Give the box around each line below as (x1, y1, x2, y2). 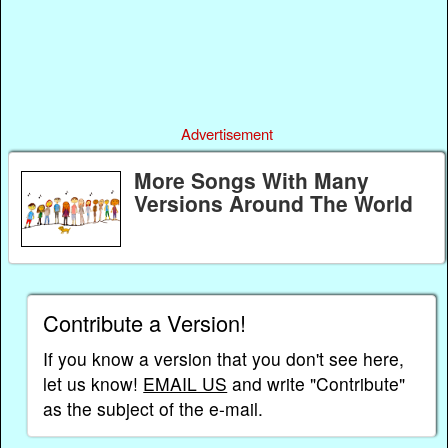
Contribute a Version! (43, 307, 247, 339)
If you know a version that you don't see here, (43, 346, 405, 372)
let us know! (43, 371, 144, 397)
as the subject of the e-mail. (43, 396, 264, 422)
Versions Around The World (134, 187, 413, 218)
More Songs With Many (134, 164, 369, 195)
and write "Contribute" (227, 371, 406, 397)
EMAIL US (143, 371, 228, 397)
